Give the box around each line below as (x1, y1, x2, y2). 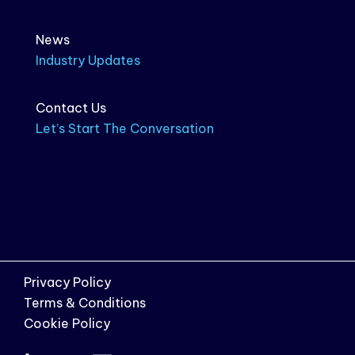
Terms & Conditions (24, 295, 146, 311)
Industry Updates (36, 52, 140, 69)
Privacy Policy (24, 274, 111, 291)
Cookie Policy (24, 315, 110, 332)
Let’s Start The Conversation (36, 120, 214, 137)
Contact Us (36, 100, 106, 116)
